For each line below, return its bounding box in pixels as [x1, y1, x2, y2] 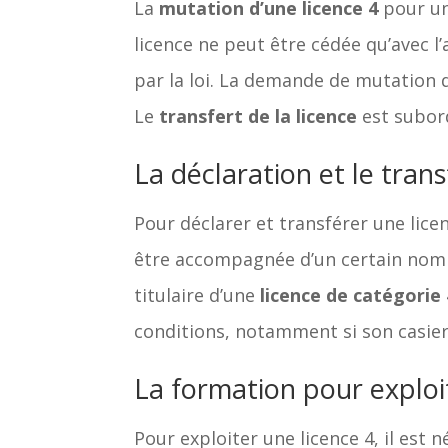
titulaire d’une [134, 282, 261, 307]
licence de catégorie [260, 282, 442, 307]
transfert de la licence [159, 103, 358, 128]
